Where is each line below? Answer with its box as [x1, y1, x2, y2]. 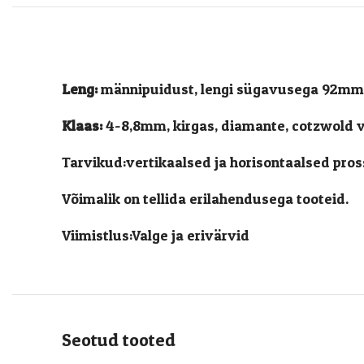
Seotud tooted [62, 328, 175, 350]
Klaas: [62, 116, 102, 134]
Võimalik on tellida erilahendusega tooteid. [62, 189, 349, 207]
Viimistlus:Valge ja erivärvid [62, 226, 249, 244]
